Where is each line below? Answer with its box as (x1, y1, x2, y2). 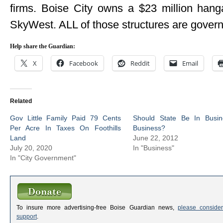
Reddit (130, 58, 150, 68)
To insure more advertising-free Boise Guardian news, (16, 204, 178, 211)
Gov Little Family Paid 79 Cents (10, 113, 121, 122)
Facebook (69, 58, 98, 68)
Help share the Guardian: (10, 42, 75, 50)
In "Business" (133, 143, 175, 152)
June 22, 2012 (133, 133, 179, 142)
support (16, 213, 37, 220)
